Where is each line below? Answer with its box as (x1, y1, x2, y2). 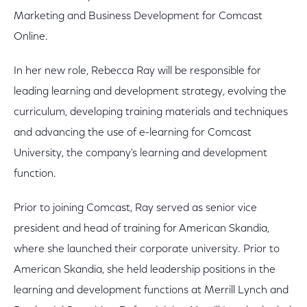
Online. (14, 32, 48, 42)
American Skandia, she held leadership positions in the (14, 265, 275, 275)
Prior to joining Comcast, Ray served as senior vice (14, 203, 257, 214)
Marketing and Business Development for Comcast (14, 11, 262, 22)
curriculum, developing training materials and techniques (14, 107, 288, 118)
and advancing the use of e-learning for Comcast (14, 127, 251, 138)
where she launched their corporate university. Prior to (14, 244, 280, 255)
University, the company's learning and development (14, 148, 267, 159)
